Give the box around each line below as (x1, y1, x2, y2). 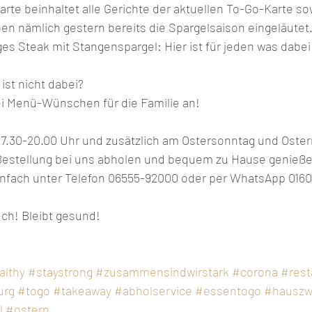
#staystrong (28, 263, 93, 279)
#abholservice (114, 282, 192, 298)
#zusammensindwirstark (95, 263, 229, 279)
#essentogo (195, 282, 261, 298)
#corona (232, 263, 278, 279)
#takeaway (53, 282, 111, 298)
